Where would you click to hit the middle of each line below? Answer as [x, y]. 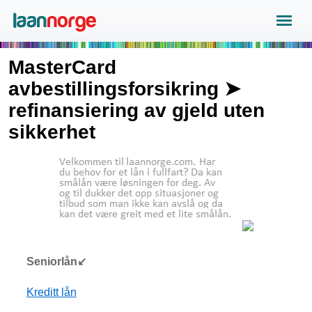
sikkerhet [52, 132]
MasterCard [62, 67]
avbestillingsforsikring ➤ [124, 89]
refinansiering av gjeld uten [136, 110]
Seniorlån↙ [56, 262]
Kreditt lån [52, 292]
